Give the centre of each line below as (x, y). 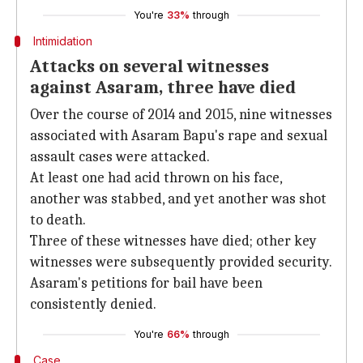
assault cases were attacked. (120, 157)
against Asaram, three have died (163, 88)
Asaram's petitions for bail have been (146, 283)
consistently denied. (93, 304)
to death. (58, 220)
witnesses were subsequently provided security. (181, 262)
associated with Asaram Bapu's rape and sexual (179, 136)
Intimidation (62, 41)
